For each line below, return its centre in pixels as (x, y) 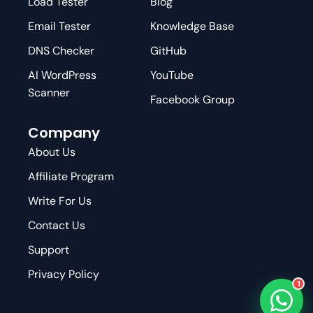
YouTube (172, 75)
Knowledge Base (192, 26)
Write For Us (60, 201)
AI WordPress (62, 75)
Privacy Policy (64, 274)
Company (64, 132)
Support (49, 249)
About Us (52, 152)
